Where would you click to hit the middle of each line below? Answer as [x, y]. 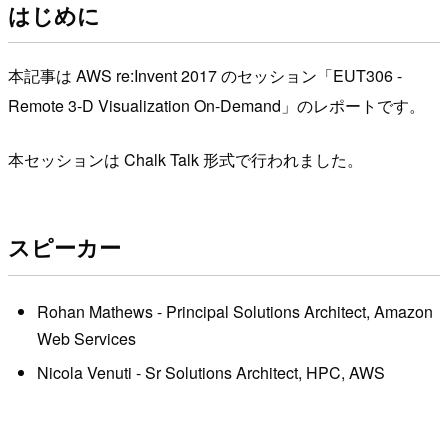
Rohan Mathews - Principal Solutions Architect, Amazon [234, 312]
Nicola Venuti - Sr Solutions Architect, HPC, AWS [210, 372]
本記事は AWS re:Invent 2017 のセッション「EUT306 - [205, 75]
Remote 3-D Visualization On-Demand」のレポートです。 [216, 105]
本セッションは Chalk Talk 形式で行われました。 [185, 159]
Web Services [86, 339]
